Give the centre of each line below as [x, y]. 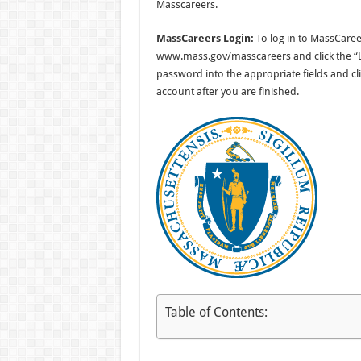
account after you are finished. [227, 91]
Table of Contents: [216, 312]
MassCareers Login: [205, 38]
